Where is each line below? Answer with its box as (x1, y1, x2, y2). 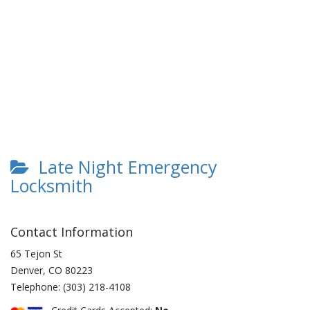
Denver (10, 264, 43, 277)
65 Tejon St (10, 247, 62, 260)
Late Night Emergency (29, 155, 217, 179)
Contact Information (10, 224, 133, 240)
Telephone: (10, 280, 63, 293)
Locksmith (10, 174, 93, 197)
